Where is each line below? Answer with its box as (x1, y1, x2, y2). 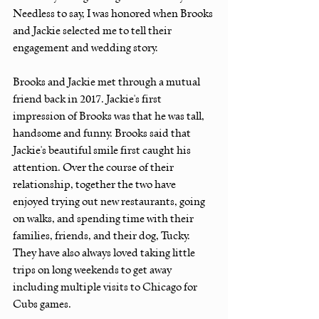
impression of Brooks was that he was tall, (13, 109, 206, 122)
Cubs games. (13, 297, 73, 310)
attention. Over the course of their (13, 160, 176, 174)
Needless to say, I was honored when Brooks (13, 6, 215, 20)
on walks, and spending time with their (13, 211, 196, 225)
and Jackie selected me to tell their (13, 23, 174, 37)
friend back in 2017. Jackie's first (13, 92, 164, 105)
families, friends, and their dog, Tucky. (13, 229, 192, 242)
